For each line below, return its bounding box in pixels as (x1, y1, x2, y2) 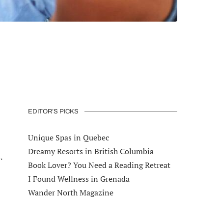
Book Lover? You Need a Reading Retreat (27, 160, 170, 170)
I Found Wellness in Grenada (27, 173, 130, 184)
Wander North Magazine (27, 187, 113, 198)
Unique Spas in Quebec (27, 132, 109, 143)
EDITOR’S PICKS (27, 108, 79, 115)
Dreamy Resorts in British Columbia (27, 146, 154, 157)
